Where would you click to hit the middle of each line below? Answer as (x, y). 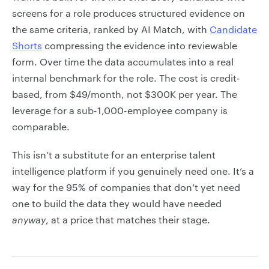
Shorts (27, 45)
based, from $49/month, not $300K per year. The (125, 94)
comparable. (41, 126)
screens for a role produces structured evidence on (128, 13)
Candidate (233, 29)
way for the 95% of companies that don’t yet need (126, 187)
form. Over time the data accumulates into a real (123, 62)
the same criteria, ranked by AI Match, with (111, 29)
